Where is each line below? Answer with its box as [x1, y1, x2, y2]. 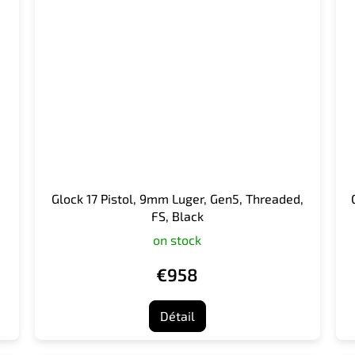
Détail [159, 307, 195, 323]
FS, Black [151, 208, 204, 223]
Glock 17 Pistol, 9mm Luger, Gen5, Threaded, [51, 190, 303, 206]
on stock [153, 231, 202, 247]
